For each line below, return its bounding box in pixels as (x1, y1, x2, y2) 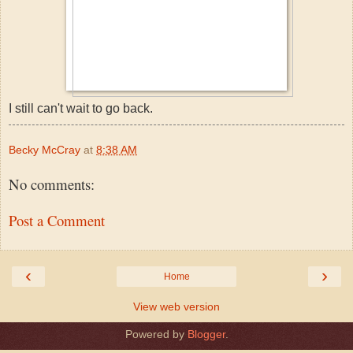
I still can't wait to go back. (9, 101, 153, 115)
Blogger (187, 327, 225, 340)
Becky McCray (9, 143, 80, 156)
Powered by (124, 327, 188, 340)
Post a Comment (9, 210, 105, 231)
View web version (133, 299, 220, 313)
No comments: (9, 173, 95, 194)
